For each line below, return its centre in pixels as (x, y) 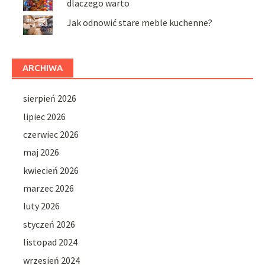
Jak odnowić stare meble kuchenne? (140, 22)
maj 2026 (41, 152)
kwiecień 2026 (51, 170)
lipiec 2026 (45, 116)
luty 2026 (42, 206)
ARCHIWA (43, 68)
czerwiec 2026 (51, 134)
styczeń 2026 (49, 224)
